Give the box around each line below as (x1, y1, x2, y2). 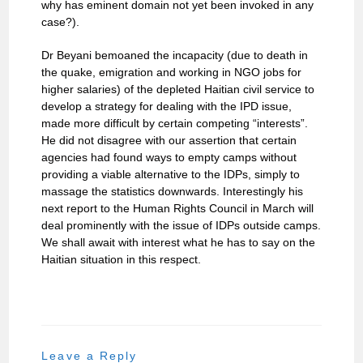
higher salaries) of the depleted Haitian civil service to (41, 83, 315, 96)
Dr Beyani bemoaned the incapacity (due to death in (41, 49, 309, 62)
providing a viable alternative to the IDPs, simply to (41, 168, 301, 181)
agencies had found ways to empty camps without (41, 151, 297, 164)
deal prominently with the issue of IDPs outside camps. (41, 219, 322, 233)
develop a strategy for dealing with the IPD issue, (41, 100, 293, 113)
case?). (41, 15, 80, 29)
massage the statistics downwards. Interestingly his (41, 185, 304, 199)
